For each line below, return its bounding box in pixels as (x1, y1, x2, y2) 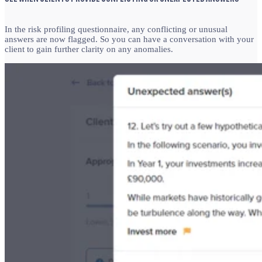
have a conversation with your (143, 35, 254, 44)
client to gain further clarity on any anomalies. (5, 44, 173, 54)
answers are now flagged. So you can (5, 35, 143, 44)
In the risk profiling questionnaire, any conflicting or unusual (5, 25, 227, 35)
